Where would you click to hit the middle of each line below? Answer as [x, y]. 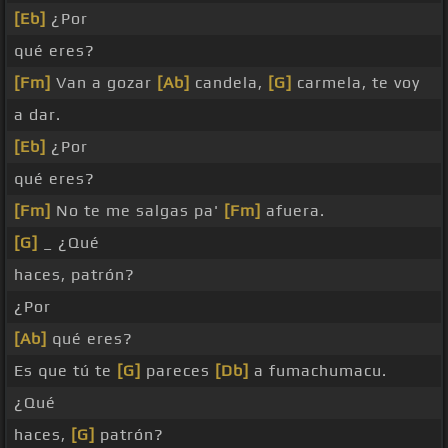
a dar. [37, 115]
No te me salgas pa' [137, 211]
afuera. [293, 211]
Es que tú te [65, 371]
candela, [229, 83]
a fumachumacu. [318, 371]
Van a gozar [104, 83]
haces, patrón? [74, 275]
